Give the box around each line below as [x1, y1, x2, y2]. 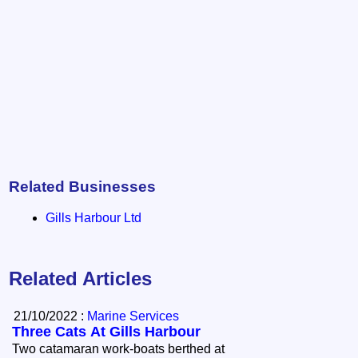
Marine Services [87, 309, 180, 324]
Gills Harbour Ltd [46, 210, 142, 225]
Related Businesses [9, 177, 157, 195]
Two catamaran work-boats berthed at [12, 342, 225, 356]
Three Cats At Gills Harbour [12, 324, 201, 340]
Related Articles [9, 268, 153, 290]
